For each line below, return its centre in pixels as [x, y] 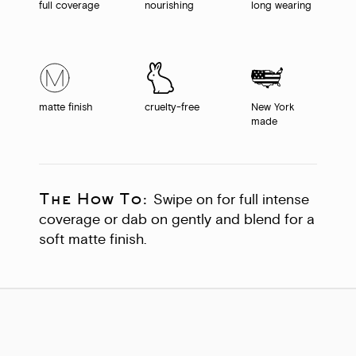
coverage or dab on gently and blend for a [177, 220]
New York [273, 108]
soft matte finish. [93, 240]
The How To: [96, 198]
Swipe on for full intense [231, 200]
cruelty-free [172, 108]
